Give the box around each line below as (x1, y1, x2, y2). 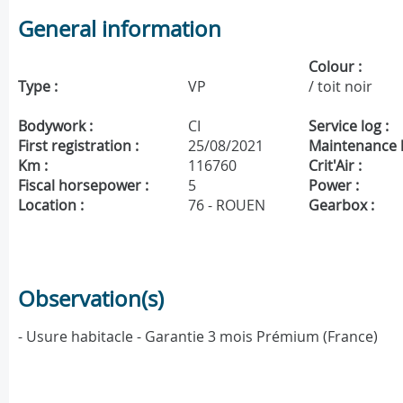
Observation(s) (18, 284, 164, 314)
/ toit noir (309, 76, 373, 97)
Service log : (309, 116, 390, 137)
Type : (18, 76, 58, 97)
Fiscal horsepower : (18, 175, 148, 196)
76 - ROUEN (184, 195, 265, 216)
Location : (18, 195, 84, 216)
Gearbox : (309, 195, 375, 216)
